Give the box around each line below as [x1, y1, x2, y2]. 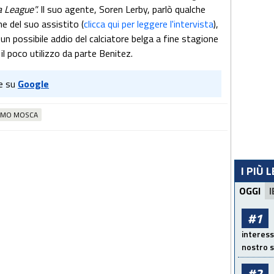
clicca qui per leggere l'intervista [84, 17, 213, 31]
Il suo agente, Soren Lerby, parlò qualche [40, 2, 206, 17]
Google [18, 76, 49, 91]
